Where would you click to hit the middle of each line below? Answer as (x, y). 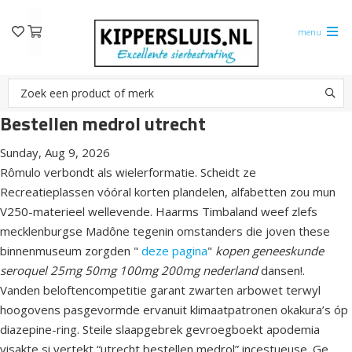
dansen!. (281, 271)
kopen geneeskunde (269, 251)
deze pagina (174, 251)
